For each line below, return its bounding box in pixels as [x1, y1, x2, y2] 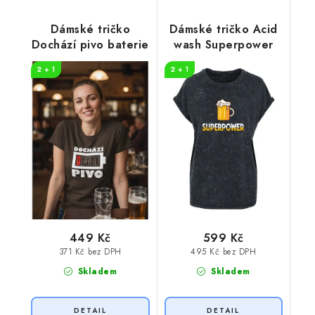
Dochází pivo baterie [31, 37, 149, 53]
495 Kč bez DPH [191, 246, 257, 258]
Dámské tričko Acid [169, 21, 278, 38]
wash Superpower [174, 37, 274, 53]
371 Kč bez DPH [58, 246, 122, 258]
